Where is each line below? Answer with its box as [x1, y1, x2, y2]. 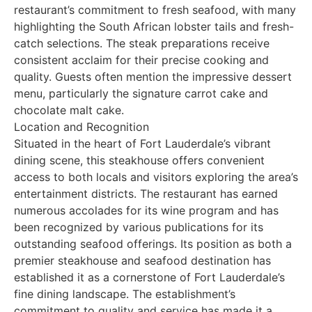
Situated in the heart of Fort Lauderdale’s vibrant [14, 136, 271, 150]
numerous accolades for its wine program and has [14, 203, 279, 217]
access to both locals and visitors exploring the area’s [14, 169, 298, 184]
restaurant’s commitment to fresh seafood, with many [14, 2, 296, 17]
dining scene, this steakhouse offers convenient [14, 153, 265, 167]
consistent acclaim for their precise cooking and [14, 52, 269, 67]
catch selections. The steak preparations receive [14, 36, 270, 50]
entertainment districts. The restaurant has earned [14, 186, 278, 201]
